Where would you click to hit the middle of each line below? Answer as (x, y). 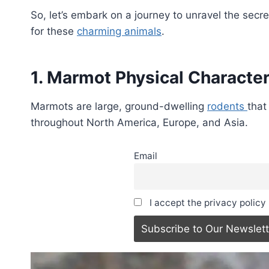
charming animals (119, 31)
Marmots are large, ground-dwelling (119, 106)
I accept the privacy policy (206, 203)
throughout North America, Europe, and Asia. (139, 122)
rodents (227, 106)
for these (54, 31)
